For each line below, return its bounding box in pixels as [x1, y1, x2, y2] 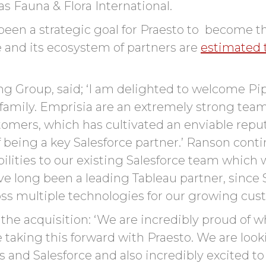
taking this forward [5, 230, 115, 245]
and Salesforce [5, 248, 92, 262]
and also [95, 248, 142, 262]
